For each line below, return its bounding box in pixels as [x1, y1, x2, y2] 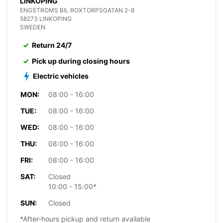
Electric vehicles [33, 71, 89, 80]
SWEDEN [20, 23, 45, 31]
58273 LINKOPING [20, 14, 72, 22]
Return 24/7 [32, 40, 72, 49]
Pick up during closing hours [32, 56, 130, 65]
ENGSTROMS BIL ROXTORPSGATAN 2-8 [20, 6, 134, 14]
